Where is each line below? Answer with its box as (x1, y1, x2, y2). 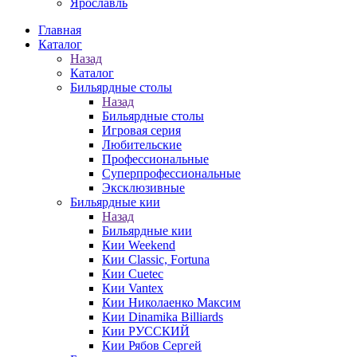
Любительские (102, 138, 182, 151)
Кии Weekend (102, 238, 175, 252)
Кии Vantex (102, 281, 163, 295)
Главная (38, 23, 81, 37)
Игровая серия (102, 124, 181, 137)
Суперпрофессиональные (102, 167, 241, 180)
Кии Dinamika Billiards (102, 310, 223, 324)
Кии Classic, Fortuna (102, 253, 210, 266)
